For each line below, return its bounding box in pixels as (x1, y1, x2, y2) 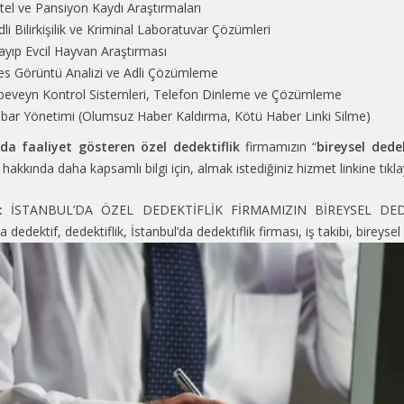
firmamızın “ (244, 138, 317, 156)
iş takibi (306, 223, 349, 241)
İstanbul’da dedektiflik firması (131, 223, 298, 241)
